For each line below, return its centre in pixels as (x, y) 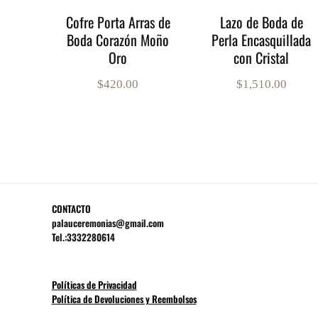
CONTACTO (71, 209)
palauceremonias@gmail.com (108, 223)
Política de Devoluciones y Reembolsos (124, 299)
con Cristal (262, 58)
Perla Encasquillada (262, 40)
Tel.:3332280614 (83, 237)
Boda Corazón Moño (118, 40)
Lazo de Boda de (261, 22)
